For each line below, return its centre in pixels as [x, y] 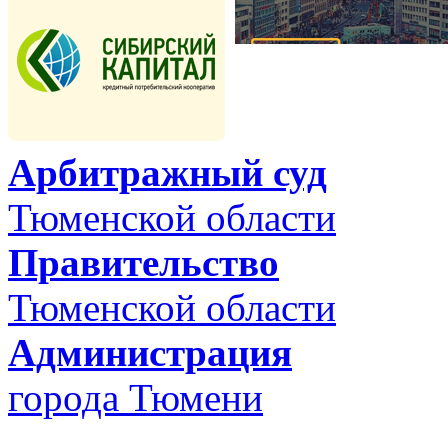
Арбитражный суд [167, 173]
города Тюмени [135, 398]
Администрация [150, 353]
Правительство [143, 263]
